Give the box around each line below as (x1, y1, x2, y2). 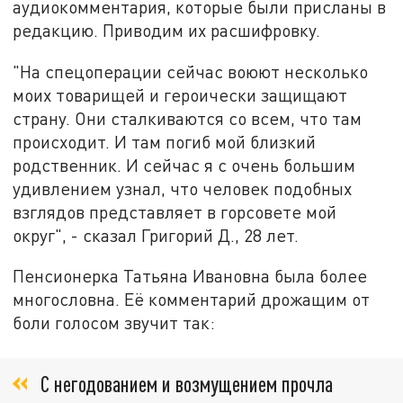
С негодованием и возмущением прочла (40, 370, 333, 397)
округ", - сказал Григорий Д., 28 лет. (13, 224, 300, 246)
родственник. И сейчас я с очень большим (13, 154, 356, 175)
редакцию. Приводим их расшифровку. (13, 19, 321, 40)
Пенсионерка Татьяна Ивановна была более (13, 265, 368, 287)
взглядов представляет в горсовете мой (13, 201, 337, 222)
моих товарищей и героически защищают (13, 84, 348, 105)
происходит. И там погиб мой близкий (13, 130, 317, 152)
